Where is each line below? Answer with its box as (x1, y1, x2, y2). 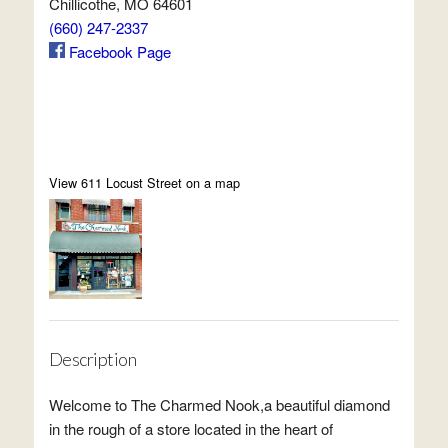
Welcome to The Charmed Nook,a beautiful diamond (48, 394, 390, 415)
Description (48, 348, 137, 370)
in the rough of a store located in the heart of (48, 418, 333, 439)
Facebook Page (64, 41, 171, 62)
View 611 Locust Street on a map (48, 173, 240, 192)
